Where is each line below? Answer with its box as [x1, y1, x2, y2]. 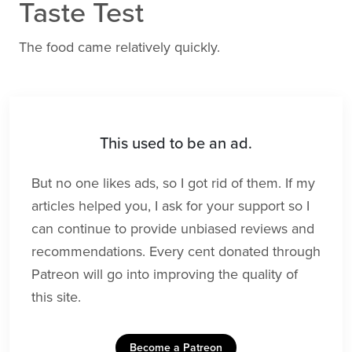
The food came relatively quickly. [19, 38, 220, 57]
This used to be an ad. [100, 134, 252, 154]
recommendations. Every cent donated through [31, 243, 321, 261]
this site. [31, 288, 81, 306]
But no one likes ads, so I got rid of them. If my [31, 174, 315, 192]
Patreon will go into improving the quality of [31, 266, 298, 284]
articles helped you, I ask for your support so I [31, 197, 310, 215]
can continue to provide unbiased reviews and [31, 220, 314, 238]
